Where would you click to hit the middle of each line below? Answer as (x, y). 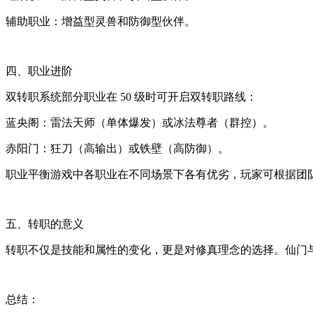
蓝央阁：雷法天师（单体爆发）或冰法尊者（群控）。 (140, 122)
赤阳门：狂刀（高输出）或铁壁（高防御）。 (117, 148)
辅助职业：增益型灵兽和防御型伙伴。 (101, 21)
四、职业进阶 (39, 71)
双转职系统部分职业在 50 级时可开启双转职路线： (131, 96)
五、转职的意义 (45, 224)
